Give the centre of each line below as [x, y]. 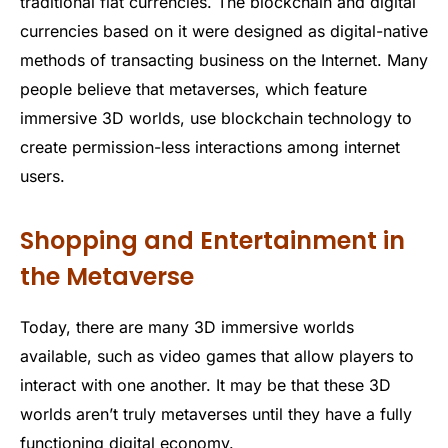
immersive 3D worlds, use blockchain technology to [216, 117]
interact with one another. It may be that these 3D [205, 385]
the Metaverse [107, 277]
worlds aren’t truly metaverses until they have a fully [216, 414]
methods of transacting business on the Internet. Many [224, 59]
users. [42, 175]
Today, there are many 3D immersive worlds [187, 327]
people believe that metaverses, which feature [193, 88]
